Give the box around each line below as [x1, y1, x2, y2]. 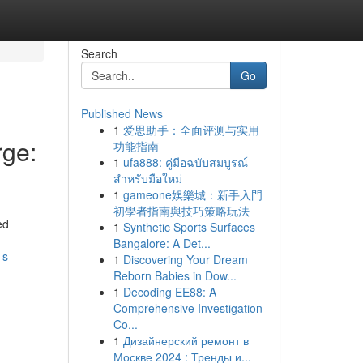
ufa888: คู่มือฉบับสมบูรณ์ [122, 154, 248, 170]
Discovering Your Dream [122, 251, 248, 267]
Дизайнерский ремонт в [122, 332, 249, 348]
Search [80, 45, 117, 62]
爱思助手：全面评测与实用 [122, 122, 259, 138]
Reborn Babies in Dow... [113, 267, 237, 284]
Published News [80, 105, 163, 122]
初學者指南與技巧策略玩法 [113, 203, 250, 219]
